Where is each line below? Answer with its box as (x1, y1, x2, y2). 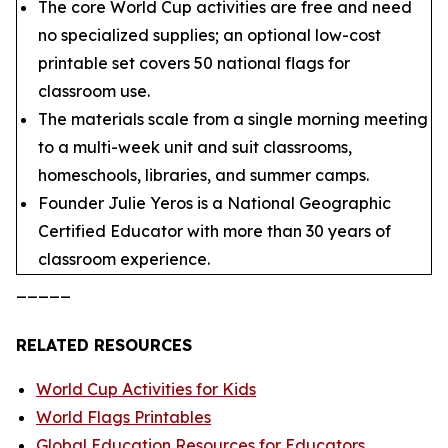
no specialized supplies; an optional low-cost (38, 25, 381, 45)
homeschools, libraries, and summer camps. (38, 165, 369, 185)
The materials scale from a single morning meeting (38, 109, 428, 129)
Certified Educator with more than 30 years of (38, 221, 391, 241)
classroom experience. (38, 249, 210, 269)
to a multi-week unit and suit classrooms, (38, 137, 352, 157)
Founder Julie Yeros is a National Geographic (38, 193, 391, 213)
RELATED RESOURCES (16, 335, 192, 355)
